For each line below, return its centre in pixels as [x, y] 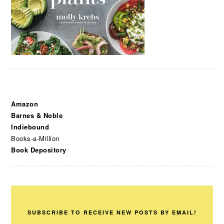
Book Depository [39, 150]
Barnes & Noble [37, 115]
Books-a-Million [35, 138]
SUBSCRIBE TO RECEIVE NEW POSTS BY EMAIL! [112, 212]
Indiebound [30, 127]
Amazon [25, 104]
